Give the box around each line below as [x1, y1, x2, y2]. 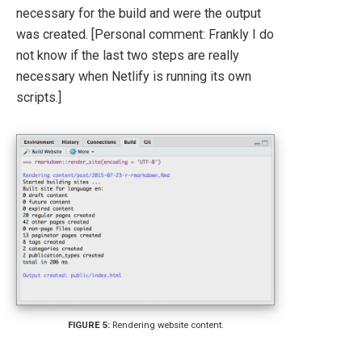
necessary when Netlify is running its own [16, 68, 251, 84]
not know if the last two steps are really [16, 47, 239, 63]
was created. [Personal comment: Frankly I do [16, 26, 274, 42]
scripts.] [16, 89, 61, 105]
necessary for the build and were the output [16, 5, 261, 21]
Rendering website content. [112, 319, 224, 330]
